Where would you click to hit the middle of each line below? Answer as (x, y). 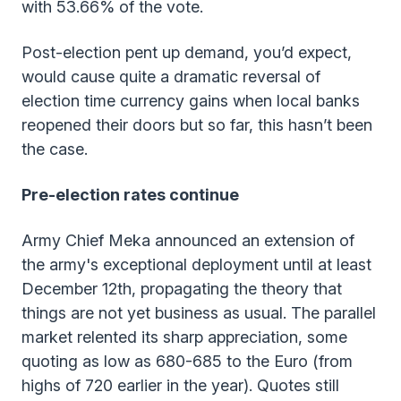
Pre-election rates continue (130, 194)
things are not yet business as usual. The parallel (199, 312)
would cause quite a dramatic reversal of (171, 76)
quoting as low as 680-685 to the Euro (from (187, 361)
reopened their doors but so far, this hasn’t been (197, 124)
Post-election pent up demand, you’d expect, (187, 52)
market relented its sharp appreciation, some (184, 337)
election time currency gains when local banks (191, 100)
